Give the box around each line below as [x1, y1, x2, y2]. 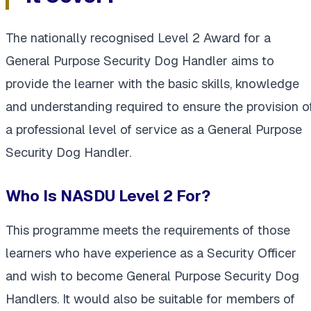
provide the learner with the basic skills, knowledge [6, 75, 299, 92]
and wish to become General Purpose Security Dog [6, 268, 299, 285]
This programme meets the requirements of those [6, 222, 290, 239]
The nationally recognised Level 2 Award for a [6, 29, 271, 46]
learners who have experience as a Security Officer [6, 245, 296, 262]
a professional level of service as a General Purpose [6, 121, 302, 137]
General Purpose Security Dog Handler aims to [6, 52, 274, 69]
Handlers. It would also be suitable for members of [6, 291, 295, 308]
